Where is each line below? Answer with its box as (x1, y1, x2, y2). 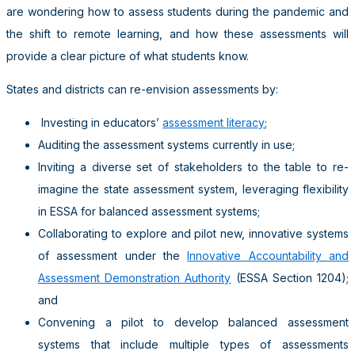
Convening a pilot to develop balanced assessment (38, 315, 349, 329)
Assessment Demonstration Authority (38, 270, 231, 284)
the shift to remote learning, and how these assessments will (6, 26, 349, 40)
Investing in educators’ (38, 115, 162, 129)
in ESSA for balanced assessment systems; (38, 204, 260, 218)
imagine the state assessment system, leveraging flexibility (38, 181, 349, 196)
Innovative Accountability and (187, 248, 349, 262)
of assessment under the (38, 248, 188, 262)
